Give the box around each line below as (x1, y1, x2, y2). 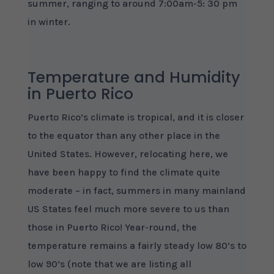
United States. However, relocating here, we (27, 148, 228, 160)
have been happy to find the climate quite (27, 166, 220, 178)
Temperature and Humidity (27, 67, 240, 88)
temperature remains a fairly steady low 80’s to (27, 240, 246, 251)
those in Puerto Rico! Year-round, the (27, 221, 197, 233)
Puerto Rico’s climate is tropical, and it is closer (27, 111, 244, 123)
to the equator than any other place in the (27, 130, 220, 141)
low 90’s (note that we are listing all (27, 258, 191, 270)
